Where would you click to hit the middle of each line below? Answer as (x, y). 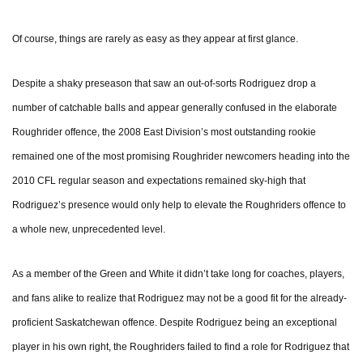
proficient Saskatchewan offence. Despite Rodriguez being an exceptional (175, 323)
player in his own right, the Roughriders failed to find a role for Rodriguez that (181, 347)
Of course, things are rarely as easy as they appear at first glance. (155, 39)
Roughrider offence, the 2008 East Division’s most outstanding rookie (164, 132)
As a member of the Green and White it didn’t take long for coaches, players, (178, 274)
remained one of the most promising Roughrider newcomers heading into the (181, 157)
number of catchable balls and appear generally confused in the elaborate (175, 108)
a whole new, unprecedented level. (89, 230)
